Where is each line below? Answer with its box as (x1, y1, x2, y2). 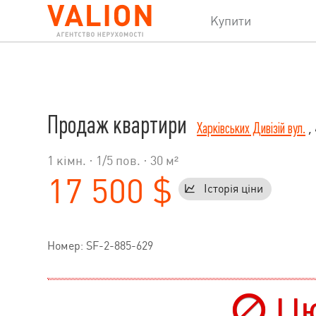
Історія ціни (204, 182, 263, 196)
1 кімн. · (47, 153, 96, 168)
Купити (210, 14, 252, 28)
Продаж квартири (47, 111, 191, 139)
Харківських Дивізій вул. (197, 120, 305, 137)
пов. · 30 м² (113, 153, 178, 168)
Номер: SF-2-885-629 (47, 239, 153, 253)
